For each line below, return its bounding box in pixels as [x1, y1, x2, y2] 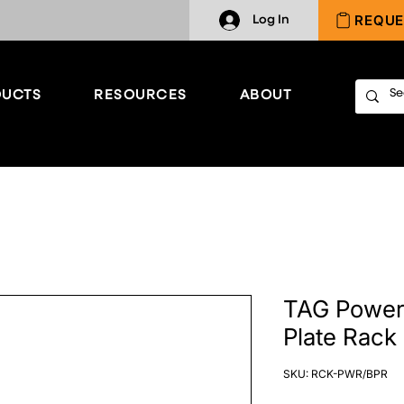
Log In [252, 14, 289, 26]
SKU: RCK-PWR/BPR [283, 367, 388, 381]
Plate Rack [283, 323, 397, 352]
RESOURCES [94, 88, 188, 102]
